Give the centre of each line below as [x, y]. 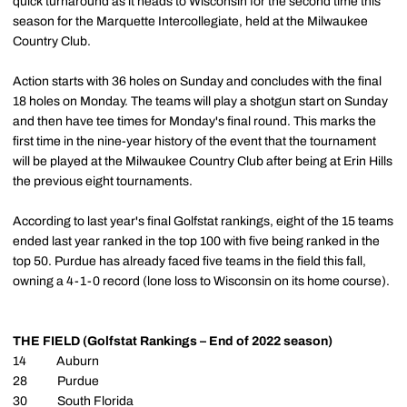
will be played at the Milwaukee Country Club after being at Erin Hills [203, 161]
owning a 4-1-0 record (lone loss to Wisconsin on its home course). [201, 281]
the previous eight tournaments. [103, 181]
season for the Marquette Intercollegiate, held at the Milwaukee [190, 21]
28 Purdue [56, 381]
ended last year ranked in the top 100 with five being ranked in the [196, 241]
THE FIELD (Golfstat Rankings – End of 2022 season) [173, 341]
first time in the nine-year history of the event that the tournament [194, 141]
